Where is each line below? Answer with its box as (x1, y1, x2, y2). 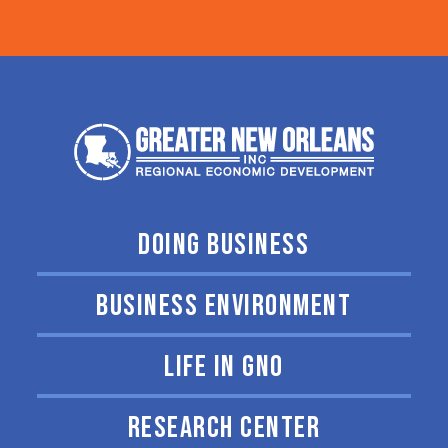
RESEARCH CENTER (127, 410, 321, 446)
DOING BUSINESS (138, 227, 310, 263)
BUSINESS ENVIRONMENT (96, 288, 352, 324)
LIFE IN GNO (164, 349, 284, 385)
